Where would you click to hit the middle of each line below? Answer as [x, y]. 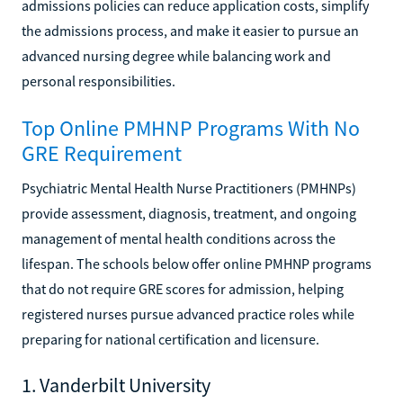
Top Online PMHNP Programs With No [191, 128]
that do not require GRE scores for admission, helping [183, 288]
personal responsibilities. [99, 81]
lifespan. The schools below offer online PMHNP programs [197, 263]
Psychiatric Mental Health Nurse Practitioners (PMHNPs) [189, 188]
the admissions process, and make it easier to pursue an [190, 30]
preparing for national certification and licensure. [170, 339]
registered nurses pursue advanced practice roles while [188, 313]
